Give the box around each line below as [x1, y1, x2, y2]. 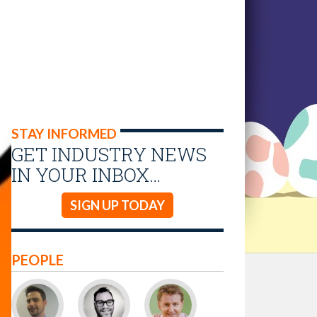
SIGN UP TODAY [70, 197, 165, 213]
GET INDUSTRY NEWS [11, 142, 207, 166]
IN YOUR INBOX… [11, 162, 161, 187]
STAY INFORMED [11, 125, 117, 142]
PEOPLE [11, 251, 64, 268]
